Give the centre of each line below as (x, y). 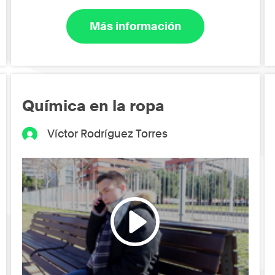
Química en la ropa (94, 105)
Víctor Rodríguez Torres (107, 133)
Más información (135, 26)
